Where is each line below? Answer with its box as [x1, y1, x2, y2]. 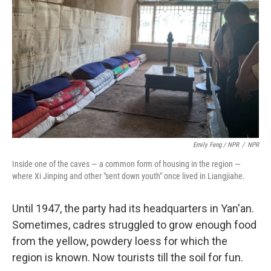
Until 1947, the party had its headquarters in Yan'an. [12, 202, 254, 215]
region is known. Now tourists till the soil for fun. [12, 251, 243, 264]
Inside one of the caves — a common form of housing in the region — [12, 159, 241, 169]
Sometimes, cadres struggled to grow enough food [12, 218, 256, 231]
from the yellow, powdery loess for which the [12, 235, 227, 247]
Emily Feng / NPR [193, 141, 239, 149]
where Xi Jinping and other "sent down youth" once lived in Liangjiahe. [12, 171, 245, 181]
